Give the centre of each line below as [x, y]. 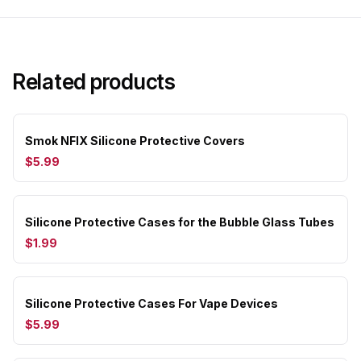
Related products [94, 82]
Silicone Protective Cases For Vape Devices [151, 303]
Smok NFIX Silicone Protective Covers [135, 141]
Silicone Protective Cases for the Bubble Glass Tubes [180, 222]
